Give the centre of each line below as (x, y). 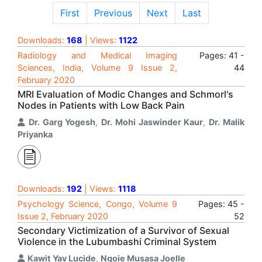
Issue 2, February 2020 (63, 216)
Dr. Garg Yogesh (62, 122)
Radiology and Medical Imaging (97, 55)
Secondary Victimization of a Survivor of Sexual (123, 230)
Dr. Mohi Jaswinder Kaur (152, 122)
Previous (113, 13)
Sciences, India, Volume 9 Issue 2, (97, 68)
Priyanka (35, 134)
